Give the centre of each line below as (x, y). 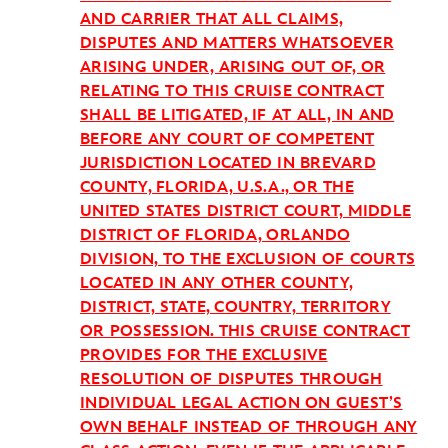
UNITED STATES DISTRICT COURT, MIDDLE (245, 211)
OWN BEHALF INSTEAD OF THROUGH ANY (249, 427)
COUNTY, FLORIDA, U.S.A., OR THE (217, 187)
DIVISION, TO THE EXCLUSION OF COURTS (247, 259)
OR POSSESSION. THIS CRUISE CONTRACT (245, 331)
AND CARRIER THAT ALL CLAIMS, (211, 19)
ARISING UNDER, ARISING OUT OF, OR (233, 67)
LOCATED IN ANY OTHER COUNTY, (216, 283)
